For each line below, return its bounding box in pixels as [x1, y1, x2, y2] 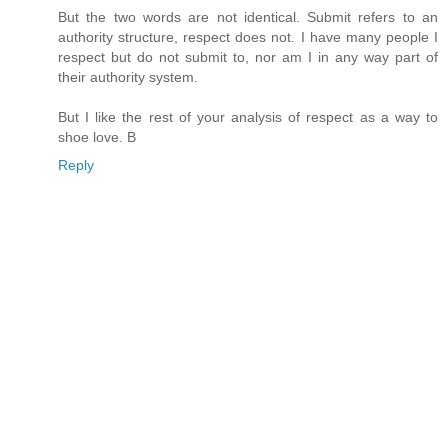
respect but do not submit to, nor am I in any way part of [58, 48, 438, 65]
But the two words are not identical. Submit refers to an [58, 8, 438, 25]
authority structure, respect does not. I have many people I [58, 28, 438, 45]
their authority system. [58, 68, 198, 85]
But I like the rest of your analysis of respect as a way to [58, 108, 438, 125]
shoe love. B [58, 128, 136, 145]
